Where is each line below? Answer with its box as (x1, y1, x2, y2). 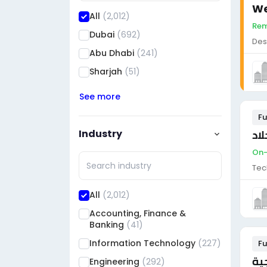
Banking (89, 219, 126, 231)
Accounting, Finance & (89, 207, 186, 219)
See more (79, 91, 120, 103)
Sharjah (89, 66, 125, 77)
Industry (79, 126, 122, 141)
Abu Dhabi (89, 47, 136, 59)
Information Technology (89, 237, 198, 249)
